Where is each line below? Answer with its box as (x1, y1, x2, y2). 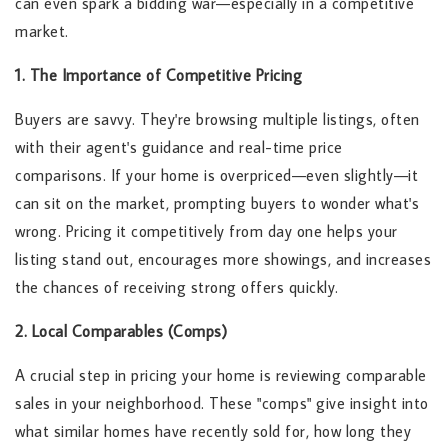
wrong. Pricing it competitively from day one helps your (15, 221, 398, 242)
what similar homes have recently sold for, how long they (15, 421, 411, 442)
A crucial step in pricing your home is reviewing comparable (15, 365, 427, 386)
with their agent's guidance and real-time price (15, 137, 343, 158)
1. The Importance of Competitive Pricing (15, 65, 302, 86)
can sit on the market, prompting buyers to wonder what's (15, 193, 419, 214)
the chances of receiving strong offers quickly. (15, 277, 339, 298)
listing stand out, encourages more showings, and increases (15, 249, 431, 270)
